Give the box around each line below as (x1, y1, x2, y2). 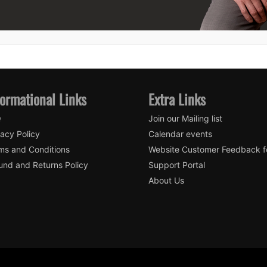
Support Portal (148, 159, 205, 170)
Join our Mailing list (148, 113, 222, 123)
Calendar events (148, 128, 212, 139)
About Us (148, 175, 184, 185)
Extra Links (148, 88, 206, 110)
